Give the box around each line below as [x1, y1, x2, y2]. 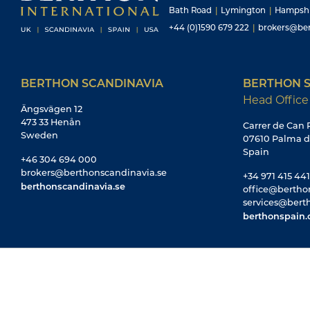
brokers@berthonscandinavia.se [21, 167, 167, 178]
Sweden [21, 129, 58, 140]
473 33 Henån [21, 116, 81, 127]
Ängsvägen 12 [21, 103, 82, 114]
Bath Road [169, 5, 214, 15]
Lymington [219, 5, 268, 15]
